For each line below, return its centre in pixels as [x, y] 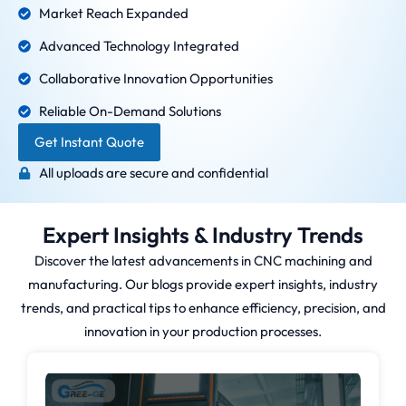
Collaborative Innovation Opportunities [155, 79]
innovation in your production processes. [203, 332]
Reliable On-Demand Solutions [130, 111]
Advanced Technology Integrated [139, 46]
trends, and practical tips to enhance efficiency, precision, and [203, 308]
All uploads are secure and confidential [153, 173]
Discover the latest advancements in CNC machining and [203, 261]
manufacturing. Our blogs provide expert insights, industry [203, 285]
